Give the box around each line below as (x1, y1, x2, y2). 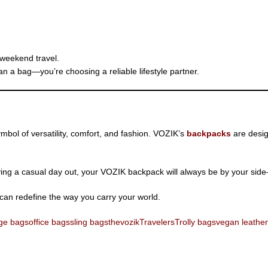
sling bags (70, 217, 108, 227)
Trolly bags (175, 217, 216, 227)
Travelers (139, 217, 175, 227)
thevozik (108, 217, 139, 227)
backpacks (187, 128, 231, 138)
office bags (29, 217, 70, 227)
